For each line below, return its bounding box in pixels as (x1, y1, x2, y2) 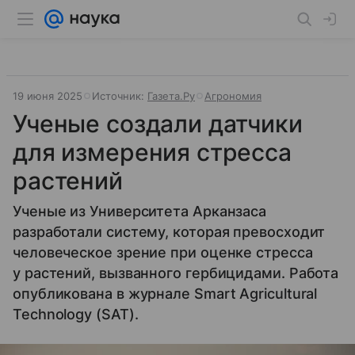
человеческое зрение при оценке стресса (13, 244, 313, 261)
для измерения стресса (13, 138, 292, 166)
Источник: (92, 90, 147, 102)
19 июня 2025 (13, 90, 82, 102)
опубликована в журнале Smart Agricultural (13, 285, 318, 302)
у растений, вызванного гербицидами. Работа (13, 265, 339, 281)
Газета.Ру (147, 90, 195, 102)
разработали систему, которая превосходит (13, 223, 326, 240)
